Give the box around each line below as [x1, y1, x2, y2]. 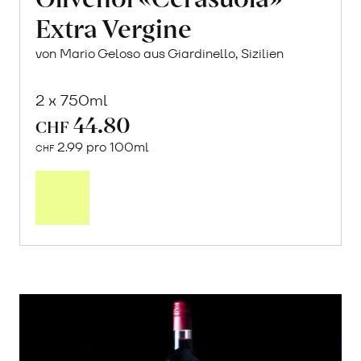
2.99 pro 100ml [54, 139, 150, 156]
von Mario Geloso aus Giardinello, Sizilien [35, 45, 284, 62]
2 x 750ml [35, 90, 108, 110]
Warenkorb [168, 189, 239, 208]
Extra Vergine [35, 9, 193, 44]
